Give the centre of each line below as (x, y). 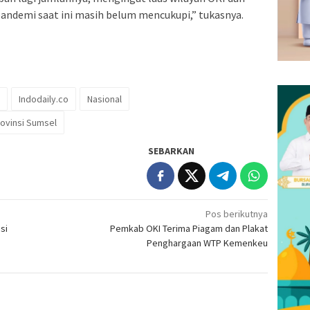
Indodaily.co (44, 99)
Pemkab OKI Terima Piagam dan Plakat (189, 228)
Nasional (104, 99)
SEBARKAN (172, 151)
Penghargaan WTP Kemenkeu (208, 243)
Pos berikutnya (237, 213)
